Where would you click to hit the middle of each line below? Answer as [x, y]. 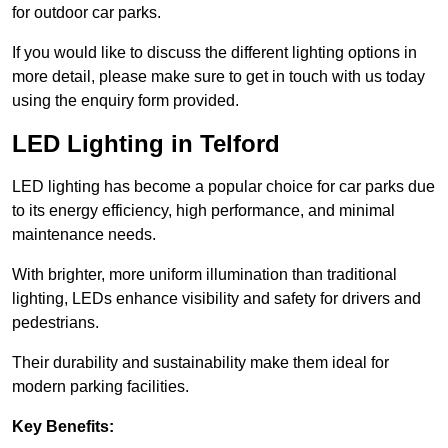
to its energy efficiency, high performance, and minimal [203, 211]
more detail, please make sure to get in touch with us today [218, 77]
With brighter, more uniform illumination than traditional [204, 275]
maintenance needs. [84, 235]
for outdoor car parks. [86, 13]
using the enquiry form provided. [125, 101]
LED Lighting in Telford [146, 144]
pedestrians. [55, 323]
